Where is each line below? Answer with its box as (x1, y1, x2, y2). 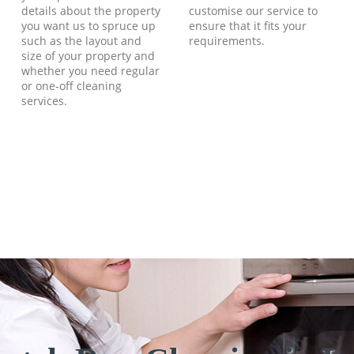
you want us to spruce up (21, 18, 156, 34)
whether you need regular (21, 63, 160, 79)
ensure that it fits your (188, 18, 307, 34)
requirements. (188, 33, 265, 49)
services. (21, 93, 68, 109)
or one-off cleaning (21, 78, 122, 94)
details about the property (21, 3, 161, 19)
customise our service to (188, 3, 318, 19)
